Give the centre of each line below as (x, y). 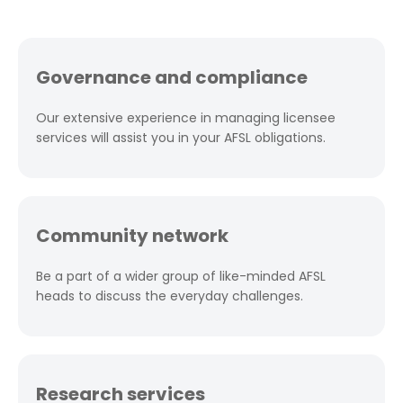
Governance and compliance (172, 77)
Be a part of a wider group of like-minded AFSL (181, 276)
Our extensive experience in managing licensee (186, 118)
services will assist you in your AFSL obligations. (181, 138)
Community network (132, 236)
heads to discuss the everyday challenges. (170, 296)
